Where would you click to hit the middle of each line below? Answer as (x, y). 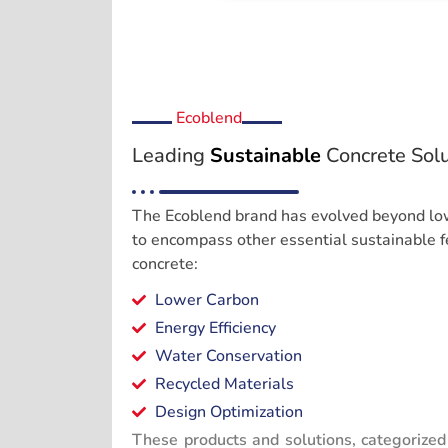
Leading (171, 156)
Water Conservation (228, 356)
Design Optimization (228, 412)
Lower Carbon (206, 300)
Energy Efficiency (215, 328)
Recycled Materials (224, 384)
